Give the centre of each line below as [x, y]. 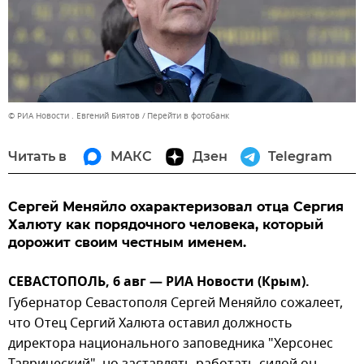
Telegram [300, 157]
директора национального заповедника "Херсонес [171, 344]
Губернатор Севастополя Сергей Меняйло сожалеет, [175, 303]
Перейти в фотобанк [188, 116]
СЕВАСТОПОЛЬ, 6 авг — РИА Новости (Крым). [159, 283]
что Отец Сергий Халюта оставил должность [150, 324]
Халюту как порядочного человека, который [166, 225]
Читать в [37, 157]
